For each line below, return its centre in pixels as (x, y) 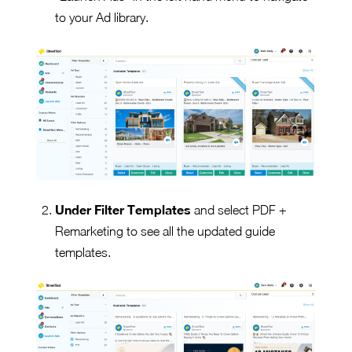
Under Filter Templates (123, 210)
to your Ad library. (102, 17)
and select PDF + (239, 210)
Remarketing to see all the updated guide (165, 231)
